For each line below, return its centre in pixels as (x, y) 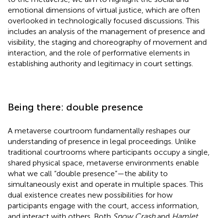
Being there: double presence (75, 107)
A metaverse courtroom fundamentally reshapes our (99, 130)
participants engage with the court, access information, (103, 205)
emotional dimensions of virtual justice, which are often (104, 10)
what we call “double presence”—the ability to (88, 173)
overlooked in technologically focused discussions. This (104, 20)
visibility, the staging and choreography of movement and (107, 42)
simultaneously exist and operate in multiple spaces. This (106, 184)
